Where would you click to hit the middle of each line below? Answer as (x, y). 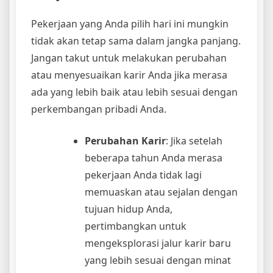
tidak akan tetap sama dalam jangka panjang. (136, 41)
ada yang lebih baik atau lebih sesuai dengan (134, 92)
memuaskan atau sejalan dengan (161, 192)
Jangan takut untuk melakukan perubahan (129, 58)
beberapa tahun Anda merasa (154, 158)
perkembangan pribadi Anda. (99, 109)
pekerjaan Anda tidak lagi (143, 175)
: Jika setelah (194, 140)
